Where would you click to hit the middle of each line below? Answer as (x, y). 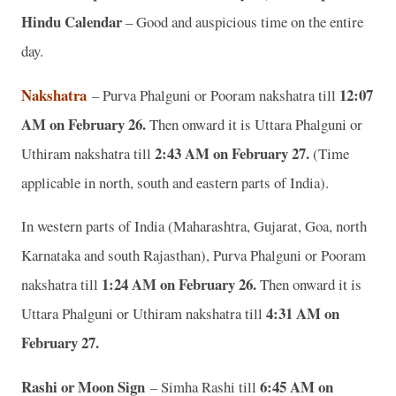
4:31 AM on (303, 314)
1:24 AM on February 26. (181, 285)
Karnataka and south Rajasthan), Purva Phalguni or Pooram (194, 255)
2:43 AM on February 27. (232, 153)
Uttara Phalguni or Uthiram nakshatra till (144, 314)
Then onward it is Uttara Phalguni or (254, 124)
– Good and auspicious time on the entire (244, 21)
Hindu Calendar (73, 21)
